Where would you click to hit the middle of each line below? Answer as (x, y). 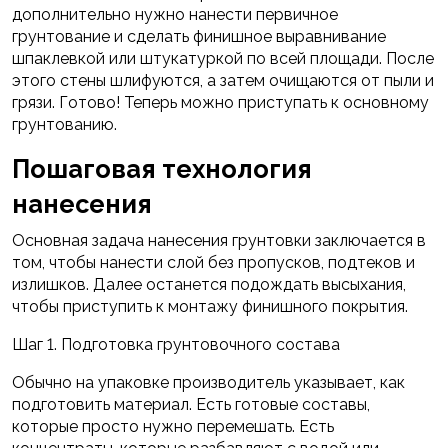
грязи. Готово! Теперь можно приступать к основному (220, 103)
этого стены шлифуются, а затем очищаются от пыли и (223, 81)
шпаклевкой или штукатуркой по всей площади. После (223, 59)
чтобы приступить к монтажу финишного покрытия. (210, 307)
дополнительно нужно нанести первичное (175, 15)
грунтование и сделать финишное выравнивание (199, 37)
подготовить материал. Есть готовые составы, (191, 405)
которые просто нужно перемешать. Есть (173, 427)
